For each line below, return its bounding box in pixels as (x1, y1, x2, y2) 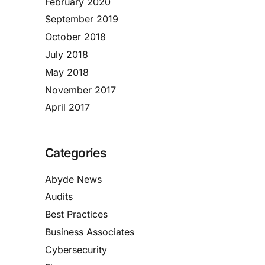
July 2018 (45, 48, 88, 60)
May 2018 (45, 66, 89, 78)
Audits (45, 190, 73, 203)
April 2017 (45, 101, 90, 114)
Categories (45, 146, 107, 161)
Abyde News (45, 173, 102, 185)
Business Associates (45, 226, 134, 238)
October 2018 (45, 31, 106, 43)
